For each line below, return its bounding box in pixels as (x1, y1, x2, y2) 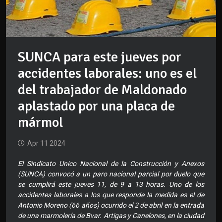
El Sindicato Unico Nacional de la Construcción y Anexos (18, 160, 204, 168)
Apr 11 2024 (27, 139, 65, 148)
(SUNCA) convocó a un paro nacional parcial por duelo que (18, 170, 204, 178)
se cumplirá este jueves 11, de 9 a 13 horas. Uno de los (18, 180, 204, 189)
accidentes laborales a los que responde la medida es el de (18, 191, 204, 199)
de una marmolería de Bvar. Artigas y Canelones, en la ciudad (18, 212, 204, 220)
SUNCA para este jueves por (18, 49, 181, 66)
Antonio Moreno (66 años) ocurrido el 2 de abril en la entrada (18, 201, 204, 210)
